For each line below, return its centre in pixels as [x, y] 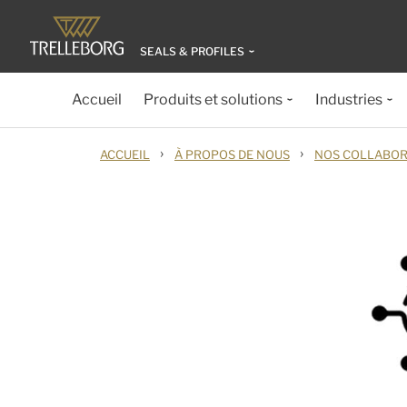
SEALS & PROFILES [192, 51]
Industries [349, 99]
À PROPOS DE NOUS [232, 154]
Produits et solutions [213, 99]
